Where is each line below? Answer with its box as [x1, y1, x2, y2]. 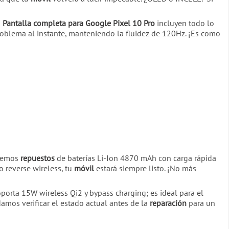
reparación [150, 197, 187, 208]
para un [187, 197, 215, 208]
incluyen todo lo [155, 18, 214, 29]
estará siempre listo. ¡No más [94, 163, 196, 173]
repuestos [20, 152, 55, 163]
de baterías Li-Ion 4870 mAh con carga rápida [55, 152, 216, 163]
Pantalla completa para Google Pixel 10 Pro [3, 18, 155, 29]
